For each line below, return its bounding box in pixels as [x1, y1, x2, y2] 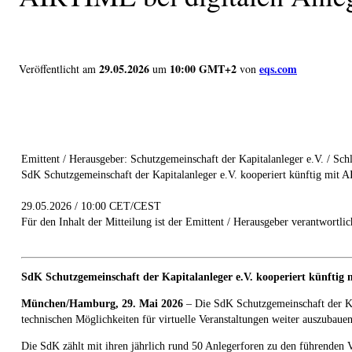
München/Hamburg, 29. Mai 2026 [21, 297, 183, 310]
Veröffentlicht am [19, 60, 96, 76]
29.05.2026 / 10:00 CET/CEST [21, 200, 161, 212]
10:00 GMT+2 [170, 60, 236, 77]
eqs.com [259, 60, 297, 77]
